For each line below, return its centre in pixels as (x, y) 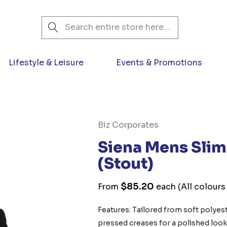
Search (55, 22)
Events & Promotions (159, 63)
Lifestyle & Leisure (46, 63)
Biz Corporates (128, 125)
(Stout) (126, 164)
